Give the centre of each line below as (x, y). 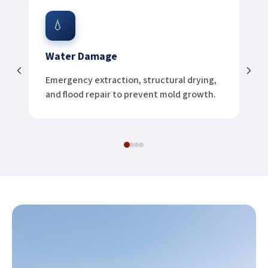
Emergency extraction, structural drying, (131, 80)
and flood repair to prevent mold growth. (131, 95)
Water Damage (81, 57)
